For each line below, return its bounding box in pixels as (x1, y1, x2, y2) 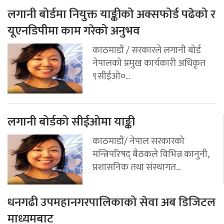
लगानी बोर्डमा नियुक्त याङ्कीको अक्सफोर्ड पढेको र (7, 4, 215, 24)
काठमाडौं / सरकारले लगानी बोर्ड (92, 41, 201, 58)
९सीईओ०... (92, 67, 130, 84)
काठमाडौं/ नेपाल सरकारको (92, 132, 184, 149)
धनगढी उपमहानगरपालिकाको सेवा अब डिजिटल (7, 192, 215, 212)
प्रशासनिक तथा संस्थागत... (92, 158, 180, 175)
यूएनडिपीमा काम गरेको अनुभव (7, 20, 140, 41)
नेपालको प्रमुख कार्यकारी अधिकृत (92, 54, 205, 71)
